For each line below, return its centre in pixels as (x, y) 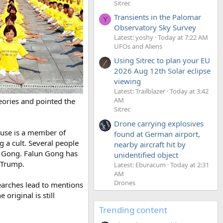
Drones (125, 182)
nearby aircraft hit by (150, 144)
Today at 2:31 (190, 165)
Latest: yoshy (134, 37)
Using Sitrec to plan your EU (162, 60)
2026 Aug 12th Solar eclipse (162, 71)
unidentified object (146, 155)
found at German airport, (157, 134)
